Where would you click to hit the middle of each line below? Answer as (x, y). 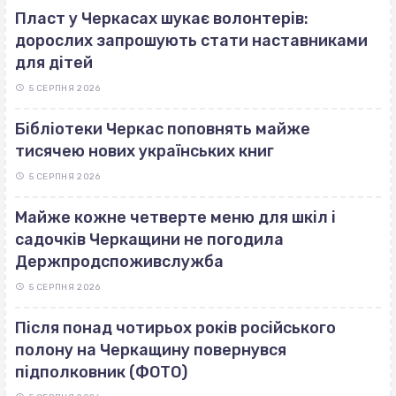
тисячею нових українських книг (145, 151)
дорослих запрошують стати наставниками (191, 40)
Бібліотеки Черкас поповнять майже (163, 129)
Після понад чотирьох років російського (175, 327)
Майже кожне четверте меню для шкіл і (175, 217)
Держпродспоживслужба (119, 261)
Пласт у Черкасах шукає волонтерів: (162, 18)
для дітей (54, 62)
